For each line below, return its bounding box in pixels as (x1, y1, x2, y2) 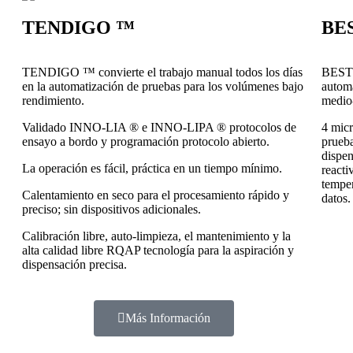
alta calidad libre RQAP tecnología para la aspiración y (22, 243, 294, 258)
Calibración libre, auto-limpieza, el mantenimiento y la (22, 229, 291, 243)
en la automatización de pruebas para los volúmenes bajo (22, 80, 303, 94)
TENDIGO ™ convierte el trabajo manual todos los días (22, 65, 303, 80)
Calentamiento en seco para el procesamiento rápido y (22, 188, 289, 203)
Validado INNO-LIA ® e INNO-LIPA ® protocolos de (22, 121, 296, 135)
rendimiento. (22, 94, 84, 108)
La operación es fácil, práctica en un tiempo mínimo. (22, 162, 282, 176)
